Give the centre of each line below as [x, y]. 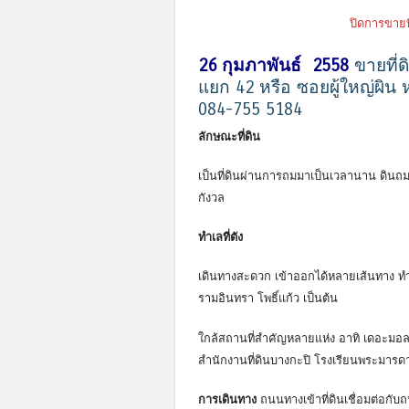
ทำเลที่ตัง [220, 237]
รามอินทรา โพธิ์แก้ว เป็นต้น [268, 299]
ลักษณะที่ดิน [229, 136]
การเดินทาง [227, 399]
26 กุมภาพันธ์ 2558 [276, 66]
